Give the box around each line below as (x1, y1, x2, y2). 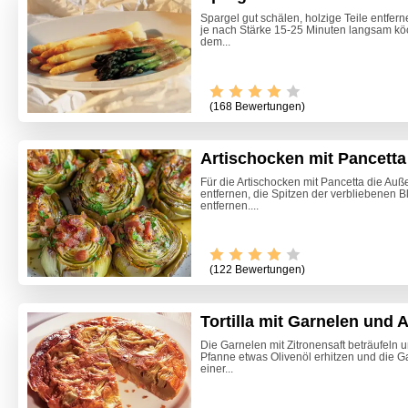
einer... (200, 362, 233, 376)
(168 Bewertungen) (209, 99, 305, 113)
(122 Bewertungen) (209, 263, 305, 277)
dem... (200, 35, 230, 48)
